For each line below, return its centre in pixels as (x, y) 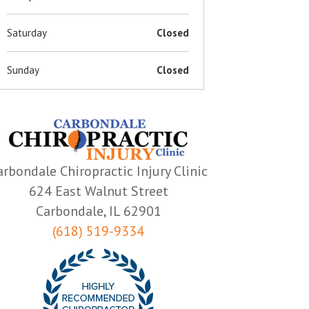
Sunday (23, 70)
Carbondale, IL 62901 (98, 211)
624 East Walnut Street (98, 191)
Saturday (27, 32)
